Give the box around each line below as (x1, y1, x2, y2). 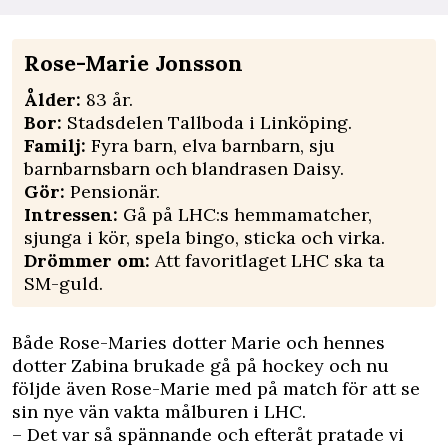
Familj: (24, 133, 91, 157)
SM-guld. (24, 271, 103, 295)
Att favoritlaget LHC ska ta (150, 248, 385, 272)
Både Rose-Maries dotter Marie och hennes (12, 330, 385, 354)
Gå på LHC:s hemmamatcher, (123, 202, 372, 226)
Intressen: (24, 202, 123, 226)
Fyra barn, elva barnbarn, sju (91, 133, 335, 157)
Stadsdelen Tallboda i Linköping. (67, 110, 352, 134)
